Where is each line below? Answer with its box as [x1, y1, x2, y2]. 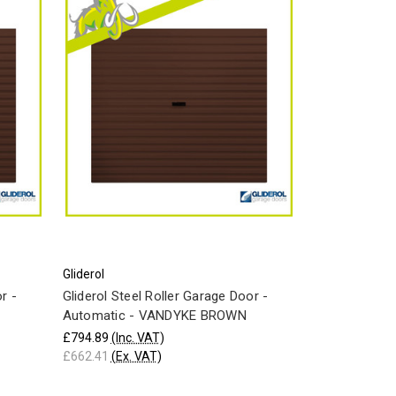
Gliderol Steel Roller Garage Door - [62, 288, 269, 304]
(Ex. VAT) [110, 348, 162, 363]
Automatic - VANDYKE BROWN [62, 308, 247, 324]
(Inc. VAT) [110, 330, 164, 345]
